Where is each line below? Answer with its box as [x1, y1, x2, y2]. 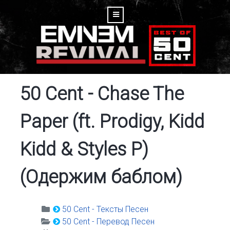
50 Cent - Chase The [20, 83, 184, 105]
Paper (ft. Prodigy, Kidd [20, 111, 204, 132]
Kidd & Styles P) [20, 139, 148, 160]
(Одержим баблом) [20, 166, 182, 188]
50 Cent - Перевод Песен [62, 217, 155, 226]
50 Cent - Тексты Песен [62, 204, 148, 214]
